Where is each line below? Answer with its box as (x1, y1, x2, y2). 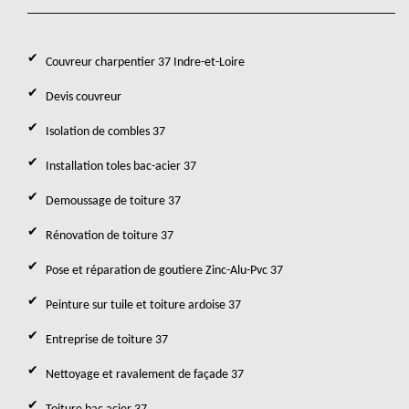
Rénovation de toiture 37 (46, 229, 173, 243)
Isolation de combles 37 (46, 125, 165, 139)
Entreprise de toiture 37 (46, 333, 168, 347)
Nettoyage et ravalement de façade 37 (46, 368, 244, 382)
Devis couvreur (46, 90, 121, 104)
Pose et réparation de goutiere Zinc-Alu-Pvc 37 (46, 264, 283, 278)
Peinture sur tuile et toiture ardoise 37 (46, 299, 241, 312)
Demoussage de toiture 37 (46, 194, 181, 208)
